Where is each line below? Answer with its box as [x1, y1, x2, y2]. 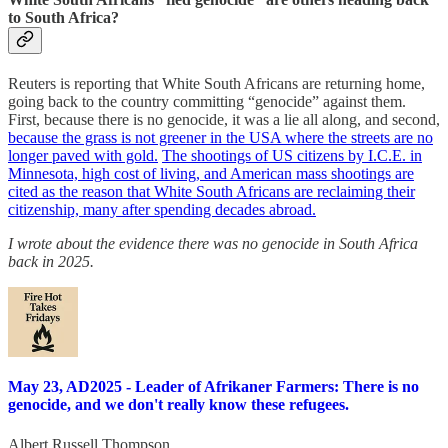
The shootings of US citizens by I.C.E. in [162, 147, 422, 165]
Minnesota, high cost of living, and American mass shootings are [8, 165, 414, 183]
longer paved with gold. [8, 147, 158, 165]
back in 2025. [8, 253, 94, 271]
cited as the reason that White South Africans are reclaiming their [8, 183, 415, 201]
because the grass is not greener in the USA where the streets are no [8, 129, 433, 147]
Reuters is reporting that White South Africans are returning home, [8, 75, 425, 93]
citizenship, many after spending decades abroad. [8, 201, 316, 219]
